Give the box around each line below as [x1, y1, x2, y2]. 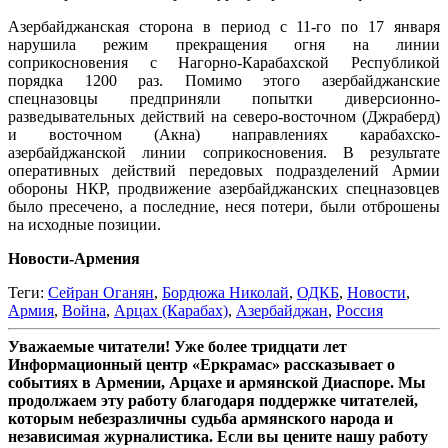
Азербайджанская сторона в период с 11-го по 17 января [8, 18, 440, 36]
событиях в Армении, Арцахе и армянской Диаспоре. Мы [8, 374, 426, 392]
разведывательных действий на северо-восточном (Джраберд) [8, 108, 440, 126]
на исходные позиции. [8, 216, 161, 234]
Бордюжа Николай [162, 284, 289, 302]
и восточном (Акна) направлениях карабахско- [8, 126, 440, 144]
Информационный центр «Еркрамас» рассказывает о [8, 356, 395, 374]
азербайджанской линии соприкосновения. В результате [8, 144, 440, 162]
